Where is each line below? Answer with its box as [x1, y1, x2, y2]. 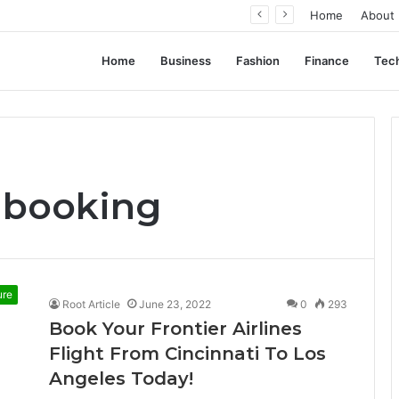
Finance [305, 53, 349, 68]
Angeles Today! [49, 368, 193, 389]
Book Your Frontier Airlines [49, 318, 302, 339]
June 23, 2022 [139, 297, 211, 311]
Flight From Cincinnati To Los [49, 343, 326, 364]
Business [160, 53, 211, 68]
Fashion [236, 53, 280, 68]
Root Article [62, 297, 120, 311]
